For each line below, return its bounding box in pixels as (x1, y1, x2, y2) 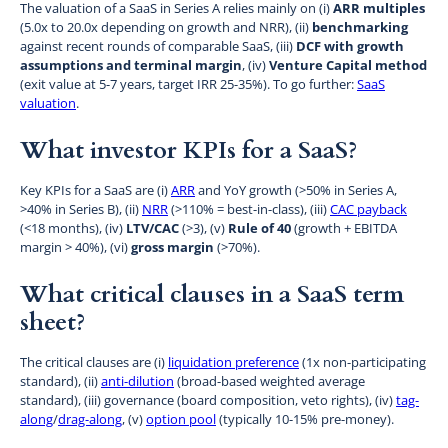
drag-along (58, 409, 122, 428)
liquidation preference (168, 352, 299, 371)
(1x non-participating (299, 352, 426, 371)
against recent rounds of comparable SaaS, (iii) (20, 36, 296, 55)
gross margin (131, 237, 214, 256)
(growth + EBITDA (291, 218, 397, 237)
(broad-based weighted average (174, 371, 365, 390)
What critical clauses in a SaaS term (20, 277, 404, 311)
